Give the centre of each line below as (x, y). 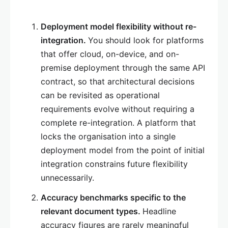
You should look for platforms (146, 40)
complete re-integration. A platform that (118, 123)
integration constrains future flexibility (114, 164)
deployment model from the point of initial (123, 150)
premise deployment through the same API (123, 68)
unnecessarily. (67, 178)
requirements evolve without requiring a (118, 109)
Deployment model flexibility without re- (119, 27)
